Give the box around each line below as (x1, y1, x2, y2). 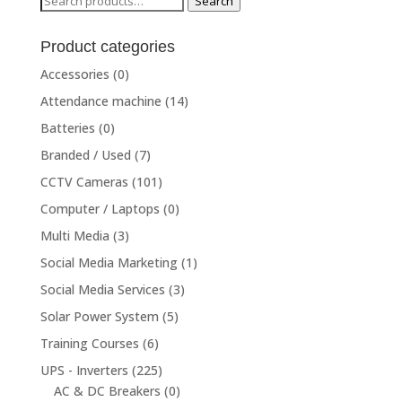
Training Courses (39, 334, 139, 352)
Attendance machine (39, 92, 162, 109)
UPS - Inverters (39, 361, 128, 379)
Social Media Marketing (39, 253, 178, 271)
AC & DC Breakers (53, 381, 161, 399)
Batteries (39, 118, 95, 136)
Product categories (39, 37, 175, 56)
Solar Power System (39, 307, 159, 325)
